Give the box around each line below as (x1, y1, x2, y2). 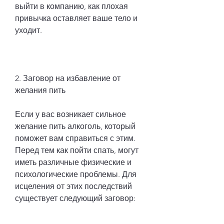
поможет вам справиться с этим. (15, 133, 135, 143)
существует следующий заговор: (15, 193, 135, 203)
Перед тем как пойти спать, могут (15, 145, 138, 155)
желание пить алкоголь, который (15, 121, 135, 131)
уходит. (15, 25, 42, 35)
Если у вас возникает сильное (15, 109, 126, 119)
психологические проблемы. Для (15, 169, 136, 179)
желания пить (15, 85, 65, 95)
